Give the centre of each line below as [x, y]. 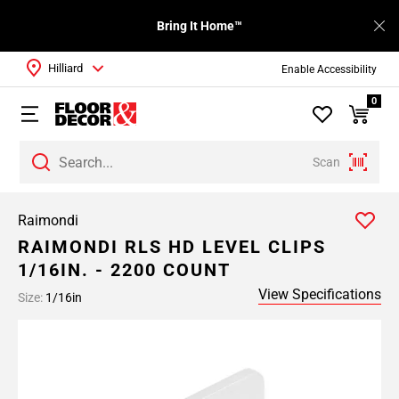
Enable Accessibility [329, 69]
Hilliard [65, 68]
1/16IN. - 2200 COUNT [124, 270]
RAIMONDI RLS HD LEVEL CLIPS [172, 247]
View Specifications [320, 294]
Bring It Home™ [199, 26]
